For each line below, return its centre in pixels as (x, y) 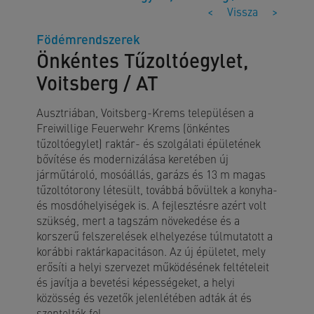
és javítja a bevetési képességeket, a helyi (136, 282)
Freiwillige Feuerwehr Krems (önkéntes (133, 128)
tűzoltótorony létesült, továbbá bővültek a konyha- (157, 189)
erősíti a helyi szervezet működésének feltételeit (153, 266)
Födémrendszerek (88, 39)
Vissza (243, 11)
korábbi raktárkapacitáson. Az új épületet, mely (151, 251)
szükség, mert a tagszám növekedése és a (138, 220)
